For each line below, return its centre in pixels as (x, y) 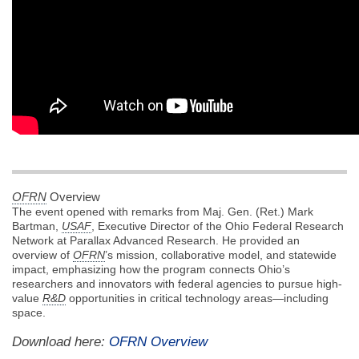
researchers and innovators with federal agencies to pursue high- (177, 284)
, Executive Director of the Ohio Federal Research (218, 226)
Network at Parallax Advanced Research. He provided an (156, 241)
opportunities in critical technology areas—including (197, 298)
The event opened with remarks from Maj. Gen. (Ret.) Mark (163, 212)
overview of (42, 255)
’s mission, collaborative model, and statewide (221, 255)
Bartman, (37, 226)
